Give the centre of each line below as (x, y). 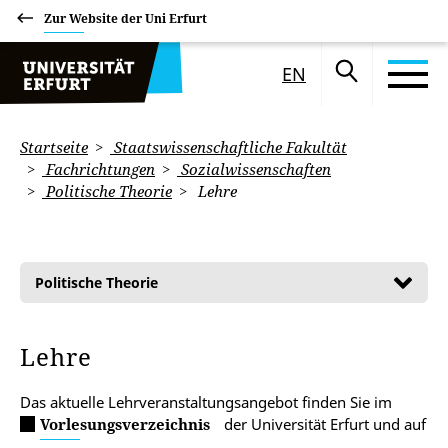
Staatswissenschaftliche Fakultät (228, 147)
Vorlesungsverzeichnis (125, 424)
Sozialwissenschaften (254, 169)
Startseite (54, 147)
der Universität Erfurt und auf (323, 424)
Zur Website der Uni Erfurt (125, 18)
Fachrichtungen (98, 169)
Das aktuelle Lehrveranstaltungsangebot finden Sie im (206, 402)
